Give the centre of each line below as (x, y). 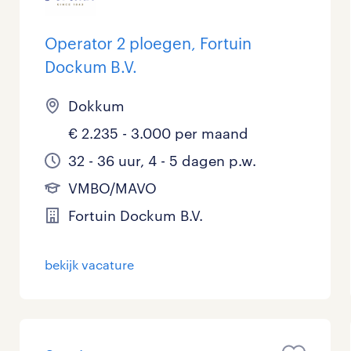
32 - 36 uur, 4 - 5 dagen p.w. (163, 161)
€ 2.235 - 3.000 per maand (159, 133)
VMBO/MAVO (113, 188)
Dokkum (97, 106)
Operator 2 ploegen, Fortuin (148, 43)
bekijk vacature (90, 264)
